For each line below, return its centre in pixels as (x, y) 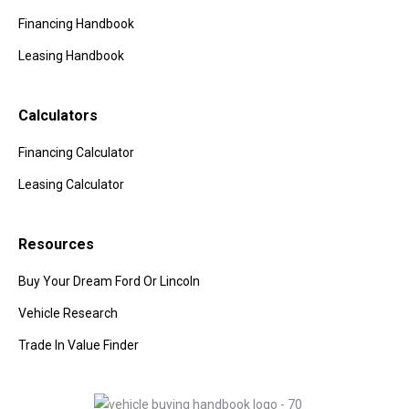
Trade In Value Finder (79, 345)
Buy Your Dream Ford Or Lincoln (109, 281)
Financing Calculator (76, 152)
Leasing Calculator (71, 184)
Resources (56, 244)
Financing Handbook (76, 23)
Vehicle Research (68, 313)
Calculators (58, 115)
